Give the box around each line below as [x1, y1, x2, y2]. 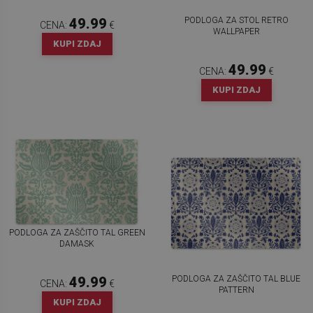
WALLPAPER [212, 26, 260, 36]
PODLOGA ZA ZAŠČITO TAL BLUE [172, 273, 300, 284]
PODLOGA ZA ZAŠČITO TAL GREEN [8, 227, 145, 238]
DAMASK [59, 238, 94, 249]
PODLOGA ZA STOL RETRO [184, 15, 289, 25]
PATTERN [218, 284, 254, 295]
